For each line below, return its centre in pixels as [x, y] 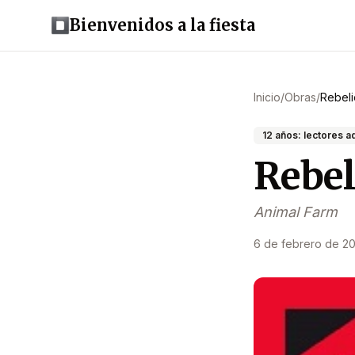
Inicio [267, 97]
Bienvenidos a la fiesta [162, 25]
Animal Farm [296, 212]
